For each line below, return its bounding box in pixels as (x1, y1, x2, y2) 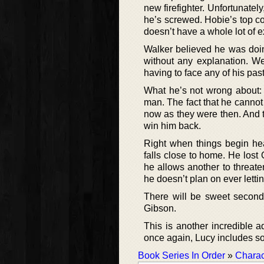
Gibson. (144, 203, 176, 214)
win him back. (144, 121, 201, 131)
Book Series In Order (138, 250, 225, 261)
